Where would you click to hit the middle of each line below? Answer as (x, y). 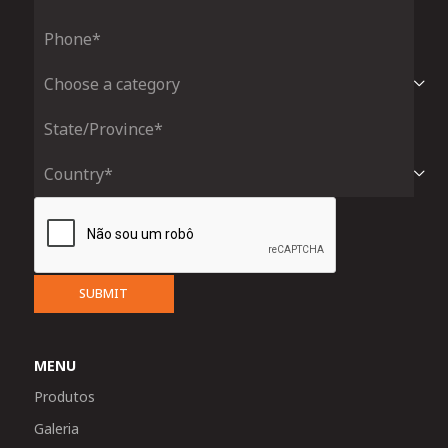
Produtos (64, 397)
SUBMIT (104, 294)
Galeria (56, 428)
